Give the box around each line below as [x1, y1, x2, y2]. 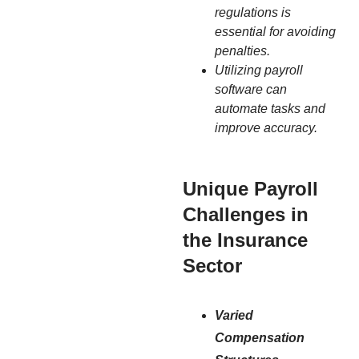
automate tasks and [215, 101, 325, 115]
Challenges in [183, 203, 309, 225]
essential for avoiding [215, 24, 336, 38]
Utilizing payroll [215, 63, 303, 77]
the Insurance [183, 228, 308, 251]
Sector [183, 254, 242, 276]
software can [215, 82, 287, 96]
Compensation [215, 330, 305, 345]
